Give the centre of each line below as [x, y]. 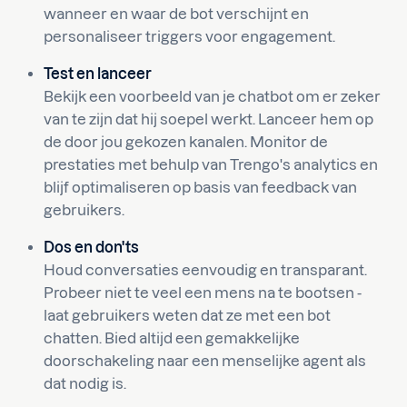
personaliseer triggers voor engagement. [189, 36]
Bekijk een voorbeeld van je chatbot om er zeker [212, 96]
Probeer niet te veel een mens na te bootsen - [203, 293]
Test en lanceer [98, 74]
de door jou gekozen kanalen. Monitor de [186, 142]
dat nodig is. [85, 383]
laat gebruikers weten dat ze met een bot [187, 315]
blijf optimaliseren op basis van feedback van [200, 187]
